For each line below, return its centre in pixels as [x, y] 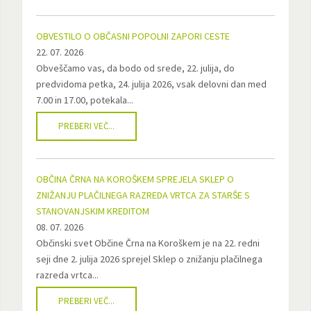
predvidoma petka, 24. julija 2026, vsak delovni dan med [151, 84]
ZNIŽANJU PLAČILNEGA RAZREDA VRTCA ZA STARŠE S [143, 195]
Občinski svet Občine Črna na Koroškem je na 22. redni [148, 243]
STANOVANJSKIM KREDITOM [92, 211]
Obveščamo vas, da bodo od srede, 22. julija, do [135, 68]
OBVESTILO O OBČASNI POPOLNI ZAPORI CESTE [133, 36]
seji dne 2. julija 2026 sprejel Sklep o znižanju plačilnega [149, 259]
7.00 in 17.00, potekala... [84, 100]
